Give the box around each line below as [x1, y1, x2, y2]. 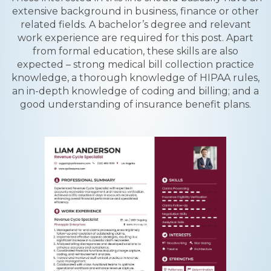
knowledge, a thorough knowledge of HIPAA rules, [11, 72, 260, 83]
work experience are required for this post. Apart [18, 32, 253, 44]
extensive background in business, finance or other [12, 5, 259, 17]
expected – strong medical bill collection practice [17, 59, 254, 70]
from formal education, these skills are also [33, 45, 238, 57]
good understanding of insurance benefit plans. [20, 99, 251, 110]
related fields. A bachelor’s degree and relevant [20, 19, 251, 30]
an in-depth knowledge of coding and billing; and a [12, 85, 259, 97]
